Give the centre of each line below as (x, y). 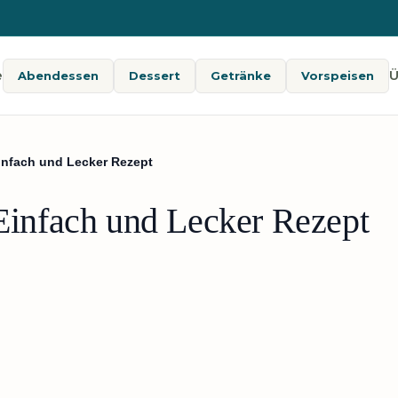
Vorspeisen (337, 75)
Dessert (154, 75)
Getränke (240, 75)
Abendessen (58, 75)
